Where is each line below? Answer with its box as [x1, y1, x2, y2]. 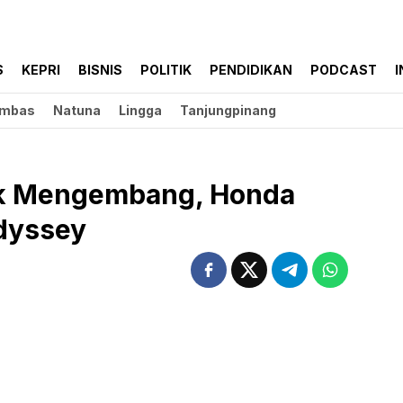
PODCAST [310, 62, 377, 78]
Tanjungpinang [180, 103, 276, 119]
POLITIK [140, 62, 192, 78]
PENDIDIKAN [210, 62, 292, 78]
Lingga [119, 103, 162, 119]
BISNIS [78, 62, 122, 78]
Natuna [53, 103, 101, 119]
